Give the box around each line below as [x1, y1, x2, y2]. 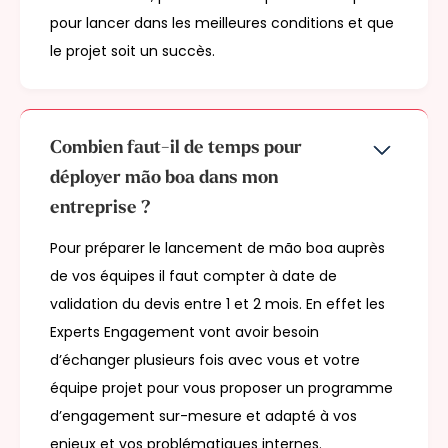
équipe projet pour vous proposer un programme [50, 378, 393, 399]
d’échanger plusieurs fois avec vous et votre [50, 350, 360, 371]
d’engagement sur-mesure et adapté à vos [50, 406, 357, 427]
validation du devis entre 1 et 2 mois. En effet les [50, 294, 385, 315]
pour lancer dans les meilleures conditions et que [50, 13, 394, 34]
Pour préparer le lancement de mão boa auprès [50, 238, 385, 259]
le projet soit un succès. [50, 41, 215, 62]
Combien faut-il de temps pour [50, 139, 302, 159]
